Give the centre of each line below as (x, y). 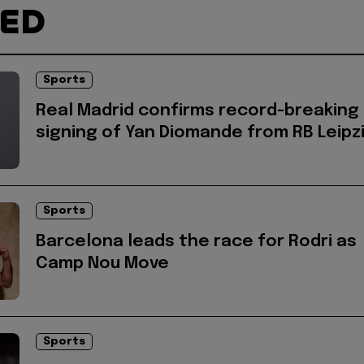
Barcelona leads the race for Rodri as (196, 242)
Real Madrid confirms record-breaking (197, 111)
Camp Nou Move (102, 264)
